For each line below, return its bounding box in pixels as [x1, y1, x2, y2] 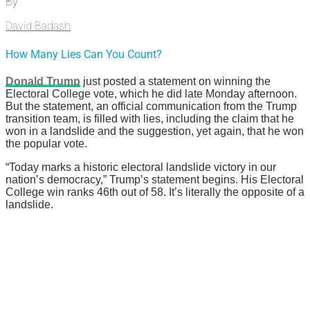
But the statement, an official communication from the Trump [6, 100, 297, 112]
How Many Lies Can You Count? [6, 47, 162, 61]
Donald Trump [6, 75, 80, 87]
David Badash [6, 19, 71, 33]
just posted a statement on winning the [80, 75, 271, 87]
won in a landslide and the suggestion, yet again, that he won [6, 125, 304, 137]
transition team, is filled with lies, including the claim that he [6, 112, 294, 125]
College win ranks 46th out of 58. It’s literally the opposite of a [6, 185, 304, 198]
